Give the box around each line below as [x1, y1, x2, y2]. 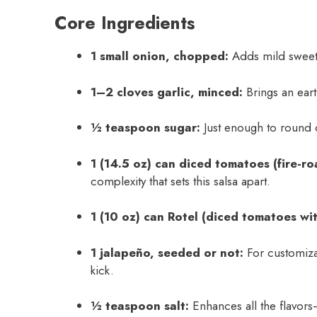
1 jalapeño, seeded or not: [91, 243, 243, 261]
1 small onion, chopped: [91, 47, 229, 65]
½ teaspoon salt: [91, 297, 189, 315]
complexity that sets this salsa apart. [91, 172, 270, 190]
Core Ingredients [54, 10, 195, 36]
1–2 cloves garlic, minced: [91, 83, 243, 100]
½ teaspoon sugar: [91, 119, 200, 137]
